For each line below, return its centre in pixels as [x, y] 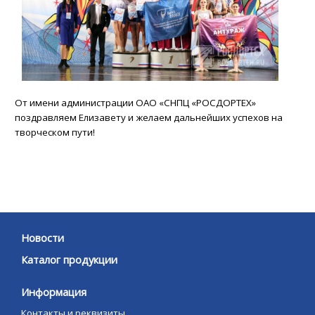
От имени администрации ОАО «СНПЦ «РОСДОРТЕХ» [136, 102]
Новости [43, 237]
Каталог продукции [69, 259]
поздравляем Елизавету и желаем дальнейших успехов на [149, 117]
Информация [54, 291]
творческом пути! [55, 132]
